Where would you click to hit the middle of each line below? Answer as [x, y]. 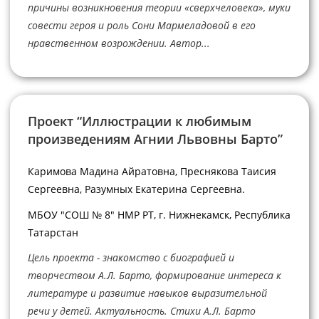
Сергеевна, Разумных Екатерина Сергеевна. [136, 189]
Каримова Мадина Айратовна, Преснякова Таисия [152, 172]
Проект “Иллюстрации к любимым [139, 121]
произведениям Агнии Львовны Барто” [155, 139]
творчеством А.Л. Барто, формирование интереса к [154, 276]
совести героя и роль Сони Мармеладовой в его [141, 25]
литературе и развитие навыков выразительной [147, 293]
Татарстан [53, 232]
